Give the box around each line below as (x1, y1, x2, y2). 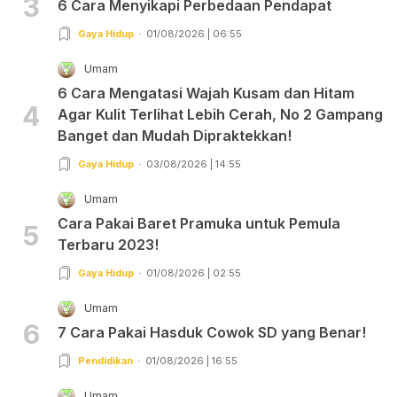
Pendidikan (78, 354, 133, 367)
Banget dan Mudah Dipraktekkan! (58, 126, 292, 144)
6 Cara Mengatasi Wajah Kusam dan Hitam (58, 83, 354, 102)
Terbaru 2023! (58, 235, 159, 253)
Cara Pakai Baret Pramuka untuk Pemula (58, 214, 340, 232)
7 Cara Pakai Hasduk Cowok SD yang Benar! (58, 323, 366, 341)
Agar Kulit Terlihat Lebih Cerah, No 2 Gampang (58, 105, 383, 123)
